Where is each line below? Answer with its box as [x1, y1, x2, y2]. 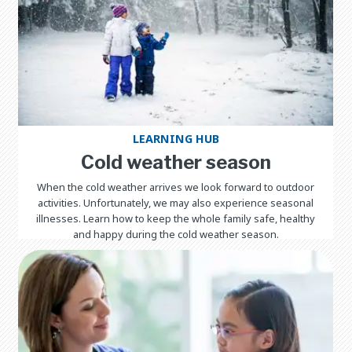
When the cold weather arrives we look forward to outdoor [37, 179, 315, 194]
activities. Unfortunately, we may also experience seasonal [38, 195, 314, 210]
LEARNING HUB [132, 130, 219, 146]
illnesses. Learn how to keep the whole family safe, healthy [36, 211, 316, 225]
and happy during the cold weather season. [72, 226, 279, 241]
